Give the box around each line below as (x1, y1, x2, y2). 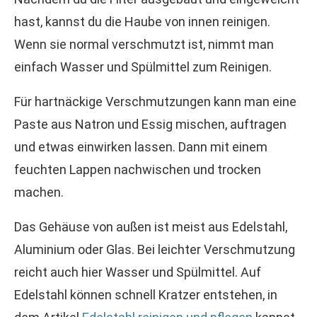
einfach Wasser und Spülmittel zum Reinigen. (14, 59, 272, 74)
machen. (14, 185, 64, 200)
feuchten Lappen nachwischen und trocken (14, 162, 261, 177)
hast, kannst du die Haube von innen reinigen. (14, 14, 270, 29)
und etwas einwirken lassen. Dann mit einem (14, 139, 267, 154)
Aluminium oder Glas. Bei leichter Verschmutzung (14, 242, 295, 257)
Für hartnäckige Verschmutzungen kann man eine (14, 94, 296, 109)
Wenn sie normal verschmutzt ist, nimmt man (14, 37, 274, 52)
